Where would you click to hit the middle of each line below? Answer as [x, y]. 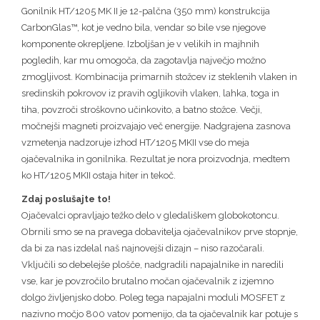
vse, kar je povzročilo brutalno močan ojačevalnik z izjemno [147, 281]
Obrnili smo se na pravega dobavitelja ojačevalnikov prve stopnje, [160, 231]
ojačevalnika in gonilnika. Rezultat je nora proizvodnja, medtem [156, 159]
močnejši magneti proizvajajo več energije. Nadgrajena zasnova [156, 126]
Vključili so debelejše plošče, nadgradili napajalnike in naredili [152, 264]
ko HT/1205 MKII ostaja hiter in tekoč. [99, 175]
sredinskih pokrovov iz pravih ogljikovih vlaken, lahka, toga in [150, 93]
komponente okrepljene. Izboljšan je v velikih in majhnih [140, 44]
